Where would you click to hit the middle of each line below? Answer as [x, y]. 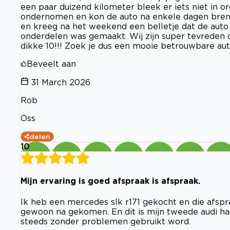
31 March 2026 [61, 82]
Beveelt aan [51, 64]
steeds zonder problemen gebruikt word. [106, 221]
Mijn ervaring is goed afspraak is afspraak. [110, 181]
